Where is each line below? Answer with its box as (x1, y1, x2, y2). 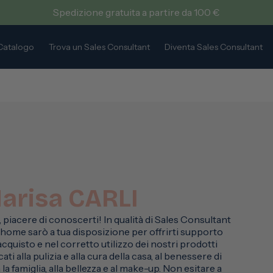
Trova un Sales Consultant (48, 41, 150, 52)
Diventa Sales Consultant (164, 41, 263, 52)
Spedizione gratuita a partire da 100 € (53, 6, 220, 18)
